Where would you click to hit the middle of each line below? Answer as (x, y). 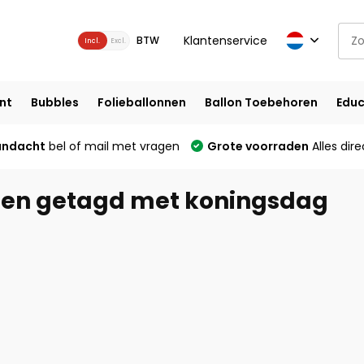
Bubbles (54, 102)
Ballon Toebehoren (261, 102)
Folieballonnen (141, 102)
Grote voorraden (258, 146)
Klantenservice (225, 40)
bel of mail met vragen (112, 146)
